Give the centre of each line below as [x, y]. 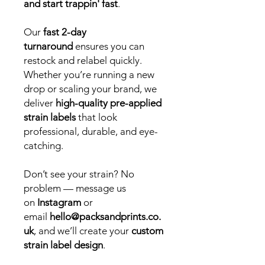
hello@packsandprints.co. [105, 216]
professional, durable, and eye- [91, 131]
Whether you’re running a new [89, 75]
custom [147, 231]
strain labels [50, 117]
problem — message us [75, 188]
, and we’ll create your [83, 231]
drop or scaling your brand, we [90, 89]
